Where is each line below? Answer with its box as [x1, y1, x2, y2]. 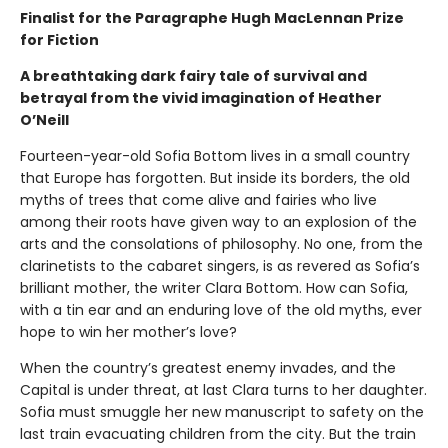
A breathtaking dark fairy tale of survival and [20, 66, 367, 87]
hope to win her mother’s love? [20, 322, 237, 343]
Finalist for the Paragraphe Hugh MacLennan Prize [20, 8, 404, 29]
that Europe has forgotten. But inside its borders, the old [20, 168, 410, 189]
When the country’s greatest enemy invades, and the [20, 358, 396, 379]
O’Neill [20, 110, 69, 131]
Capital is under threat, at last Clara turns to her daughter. [20, 380, 427, 401]
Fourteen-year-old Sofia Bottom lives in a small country [20, 146, 410, 167]
